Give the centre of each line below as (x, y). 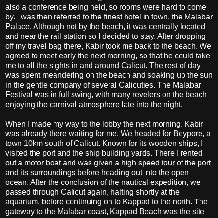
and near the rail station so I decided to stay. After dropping (106, 36)
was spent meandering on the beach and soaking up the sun (109, 75)
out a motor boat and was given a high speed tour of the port (108, 163)
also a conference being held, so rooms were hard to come (106, 7)
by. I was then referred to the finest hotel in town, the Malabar (109, 17)
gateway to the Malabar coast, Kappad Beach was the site (105, 212)
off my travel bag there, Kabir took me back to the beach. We (108, 46)
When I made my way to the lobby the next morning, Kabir (104, 124)
